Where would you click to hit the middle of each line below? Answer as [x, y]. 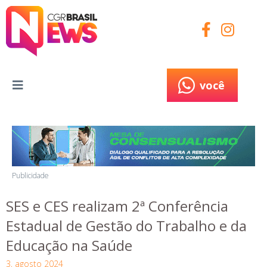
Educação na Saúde [69, 245]
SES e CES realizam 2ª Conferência [117, 206]
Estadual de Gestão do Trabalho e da [126, 225]
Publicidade [30, 176]
